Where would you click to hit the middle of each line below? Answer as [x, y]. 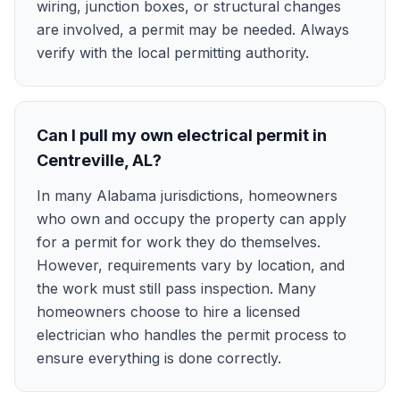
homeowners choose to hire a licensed [168, 312]
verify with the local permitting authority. [173, 53]
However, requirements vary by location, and [191, 265]
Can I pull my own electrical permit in [182, 135]
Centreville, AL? [99, 160]
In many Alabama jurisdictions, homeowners [187, 196]
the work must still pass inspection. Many [176, 288]
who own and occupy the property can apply [192, 219]
